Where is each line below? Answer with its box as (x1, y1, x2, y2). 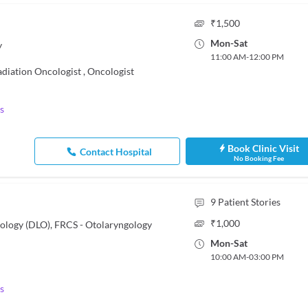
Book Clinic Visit (228, 142, 300, 154)
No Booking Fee (233, 154, 284, 162)
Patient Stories (217, 196, 280, 208)
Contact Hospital (80, 145, 153, 157)
